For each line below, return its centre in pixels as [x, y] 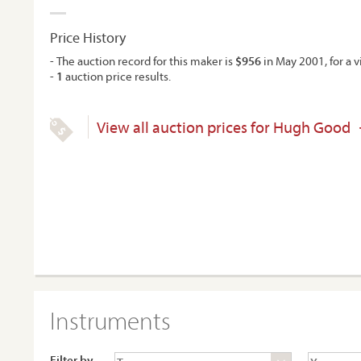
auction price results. [117, 76]
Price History [88, 37]
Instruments [110, 320]
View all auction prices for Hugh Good [224, 127]
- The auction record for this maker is [143, 61]
